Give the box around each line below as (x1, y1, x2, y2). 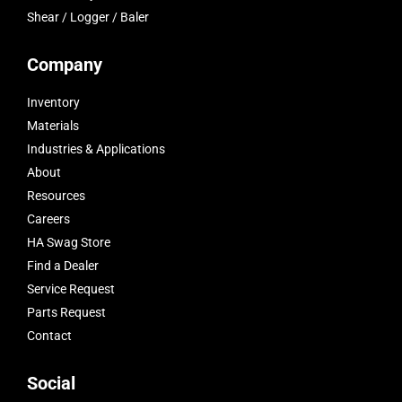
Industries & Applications (26, 142, 165, 157)
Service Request (26, 282, 115, 297)
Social (26, 372, 75, 395)
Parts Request (26, 305, 106, 320)
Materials (26, 118, 79, 134)
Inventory (26, 95, 80, 110)
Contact (26, 328, 72, 344)
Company (26, 54, 102, 76)
